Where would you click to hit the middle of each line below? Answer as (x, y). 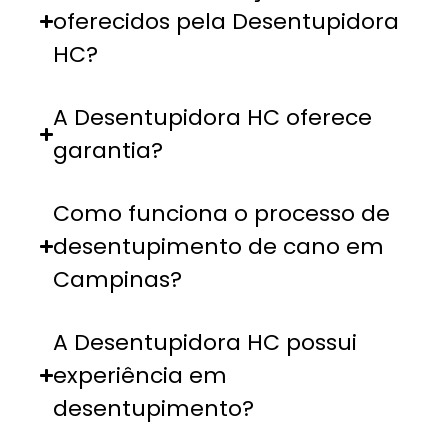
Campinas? (118, 280)
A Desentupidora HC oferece (213, 118)
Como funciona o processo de (222, 214)
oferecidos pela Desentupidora (226, 22)
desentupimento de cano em (219, 247)
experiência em (140, 376)
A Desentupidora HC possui (205, 343)
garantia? (108, 151)
